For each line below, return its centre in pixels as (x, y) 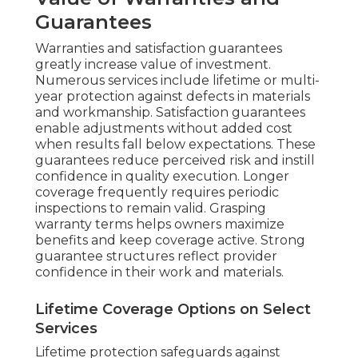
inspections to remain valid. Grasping (151, 209)
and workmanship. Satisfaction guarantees (170, 113)
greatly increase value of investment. (153, 65)
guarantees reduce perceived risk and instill (175, 161)
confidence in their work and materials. (159, 272)
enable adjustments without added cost (164, 129)
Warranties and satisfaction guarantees (159, 49)
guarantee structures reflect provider (156, 257)
